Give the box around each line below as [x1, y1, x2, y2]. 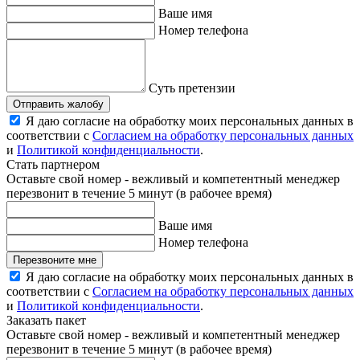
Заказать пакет [6, 313, 86, 328]
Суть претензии [149, 81, 235, 96]
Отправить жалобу [13, 98, 104, 111]
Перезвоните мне [13, 254, 96, 267]
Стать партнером [6, 157, 100, 172]
